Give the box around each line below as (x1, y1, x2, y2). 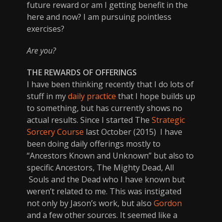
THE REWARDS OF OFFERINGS (27, 66, 137, 78)
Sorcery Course (27, 126, 84, 137)
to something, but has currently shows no (27, 102, 182, 113)
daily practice (68, 90, 116, 102)
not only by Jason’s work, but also (27, 197, 154, 209)
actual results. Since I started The (27, 114, 152, 125)
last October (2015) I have (84, 126, 182, 137)
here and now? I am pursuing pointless (27, 11, 171, 22)
